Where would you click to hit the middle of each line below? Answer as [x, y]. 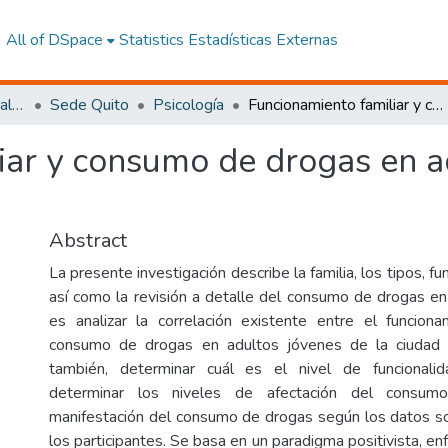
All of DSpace [54, 40]
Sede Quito [89, 105]
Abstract [88, 240]
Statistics [151, 40]
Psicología [188, 105]
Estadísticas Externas [262, 40]
